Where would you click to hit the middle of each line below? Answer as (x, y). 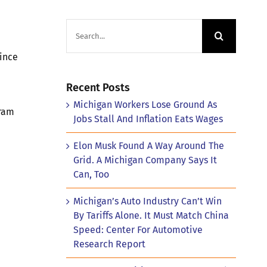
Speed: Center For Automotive (138, 229)
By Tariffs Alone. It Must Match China (151, 215)
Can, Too (91, 174)
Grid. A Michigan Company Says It (145, 160)
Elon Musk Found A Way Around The (148, 145)
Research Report (109, 244)
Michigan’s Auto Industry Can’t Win (147, 201)
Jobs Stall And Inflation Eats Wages (148, 119)
